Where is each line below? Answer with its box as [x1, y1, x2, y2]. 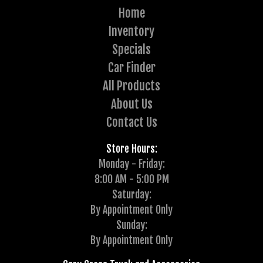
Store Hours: [106, 142, 157, 156]
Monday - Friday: [98, 157, 165, 171]
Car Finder [107, 60, 156, 76]
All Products [103, 78, 160, 94]
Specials [112, 42, 151, 58]
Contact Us [106, 114, 157, 130]
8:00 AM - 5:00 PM [94, 173, 169, 186]
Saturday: [112, 188, 151, 201]
